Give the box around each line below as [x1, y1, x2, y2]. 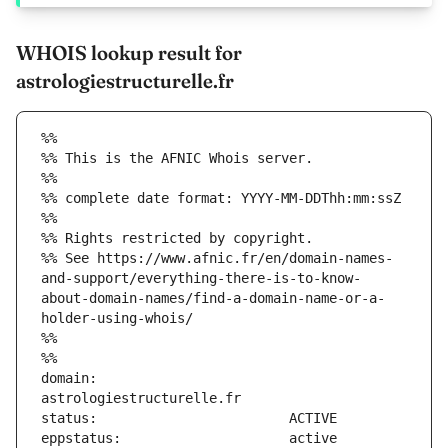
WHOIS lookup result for [16, 40, 242, 66]
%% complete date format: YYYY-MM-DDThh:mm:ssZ [41, 190, 401, 207]
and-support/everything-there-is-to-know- [41, 270, 361, 287]
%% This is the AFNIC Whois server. [41, 150, 313, 167]
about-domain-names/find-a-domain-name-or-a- [41, 290, 385, 307]
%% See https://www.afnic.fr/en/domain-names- [41, 250, 393, 267]
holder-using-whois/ [41, 310, 193, 327]
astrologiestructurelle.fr [16, 68, 234, 94]
